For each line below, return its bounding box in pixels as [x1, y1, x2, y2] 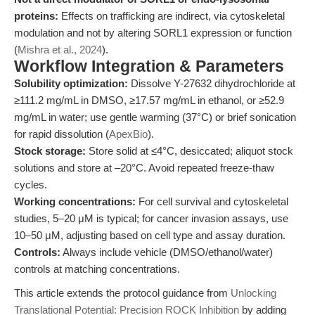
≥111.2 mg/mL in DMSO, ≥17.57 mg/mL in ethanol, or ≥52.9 [14, 94, 284, 106]
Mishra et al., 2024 [18, 44, 102, 56]
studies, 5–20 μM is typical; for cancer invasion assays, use [14, 212, 288, 224]
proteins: [14, 10, 58, 22]
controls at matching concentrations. [14, 263, 180, 275]
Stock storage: [14, 145, 86, 157]
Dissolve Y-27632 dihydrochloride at [128, 77, 295, 89]
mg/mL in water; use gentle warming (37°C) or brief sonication [14, 111, 296, 123]
